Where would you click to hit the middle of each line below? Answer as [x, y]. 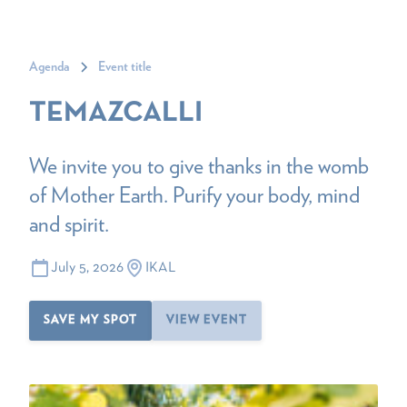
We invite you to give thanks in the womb [199, 166]
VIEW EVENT [207, 320]
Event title [125, 67]
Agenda [49, 67]
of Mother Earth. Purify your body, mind [194, 195]
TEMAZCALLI [116, 114]
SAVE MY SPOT [90, 320]
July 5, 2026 [87, 268]
